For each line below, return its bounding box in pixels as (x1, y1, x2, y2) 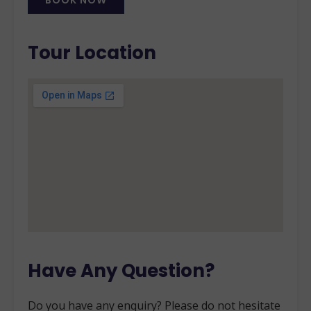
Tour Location (28, 40, 156, 66)
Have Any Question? (28, 258, 215, 284)
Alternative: (28, 16, 87, 31)
